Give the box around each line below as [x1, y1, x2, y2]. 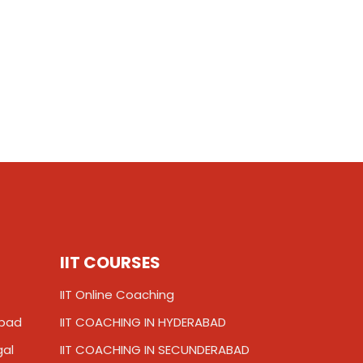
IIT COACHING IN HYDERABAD [59, 314, 226, 331]
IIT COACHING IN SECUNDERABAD [59, 341, 250, 359]
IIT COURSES [59, 251, 160, 275]
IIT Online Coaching [59, 286, 174, 304]
